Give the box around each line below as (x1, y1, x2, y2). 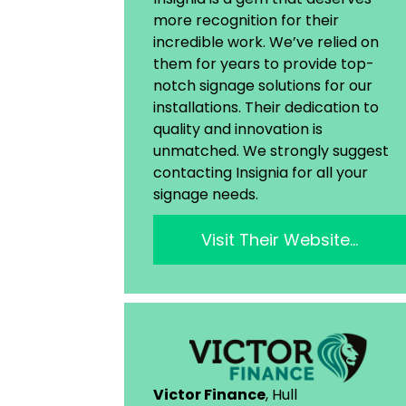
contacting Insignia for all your (153, 162, 368, 184)
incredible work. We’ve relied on (153, 32, 379, 53)
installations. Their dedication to (153, 97, 379, 119)
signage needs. (153, 184, 258, 206)
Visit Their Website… (200, 228, 358, 252)
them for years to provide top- (153, 53, 374, 75)
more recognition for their (153, 10, 339, 32)
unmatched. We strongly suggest (153, 140, 389, 162)
